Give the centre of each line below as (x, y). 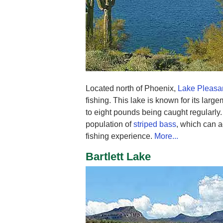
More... (166, 136)
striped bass (155, 124)
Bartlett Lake (118, 156)
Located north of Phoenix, (132, 88)
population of (110, 124)
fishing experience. (120, 136)
